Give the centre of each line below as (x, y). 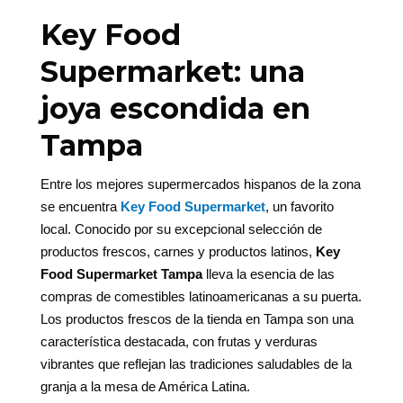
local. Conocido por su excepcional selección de (181, 229)
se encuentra (80, 207)
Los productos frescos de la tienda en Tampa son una (197, 319)
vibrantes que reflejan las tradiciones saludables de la (196, 364)
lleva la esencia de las (268, 274)
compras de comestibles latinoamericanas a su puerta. (201, 297)
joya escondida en (175, 109)
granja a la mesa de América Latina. (145, 387)
